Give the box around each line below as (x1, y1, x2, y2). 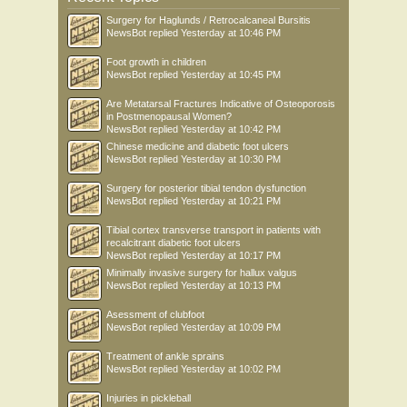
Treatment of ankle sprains (106, 351, 224, 362)
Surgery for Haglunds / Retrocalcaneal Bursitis (106, 15, 311, 25)
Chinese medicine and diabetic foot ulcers (106, 141, 289, 152)
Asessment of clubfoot (106, 309, 204, 320)
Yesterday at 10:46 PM (181, 27, 281, 38)
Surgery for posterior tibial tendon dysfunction (106, 183, 306, 194)
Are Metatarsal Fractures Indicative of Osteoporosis (106, 98, 335, 109)
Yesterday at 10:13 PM (181, 280, 281, 291)
